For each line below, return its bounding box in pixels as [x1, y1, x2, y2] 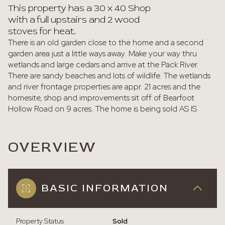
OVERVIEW [8, 139, 96, 156]
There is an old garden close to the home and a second [8, 37, 203, 48]
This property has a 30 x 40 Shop [8, 3, 151, 14]
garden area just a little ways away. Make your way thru [8, 48, 197, 59]
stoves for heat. [8, 26, 76, 37]
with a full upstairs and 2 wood [8, 14, 140, 26]
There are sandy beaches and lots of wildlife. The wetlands [8, 70, 210, 81]
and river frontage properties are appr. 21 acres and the [8, 81, 200, 92]
